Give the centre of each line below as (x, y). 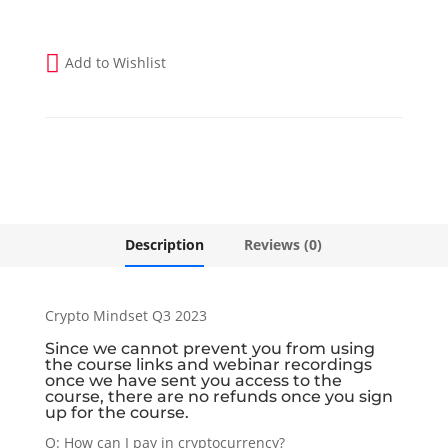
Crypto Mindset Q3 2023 (125, 315)
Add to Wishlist (115, 63)
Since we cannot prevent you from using (209, 348)
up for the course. (116, 412)
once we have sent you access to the (193, 380)
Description (165, 244)
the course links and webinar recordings (208, 364)
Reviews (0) (283, 244)
